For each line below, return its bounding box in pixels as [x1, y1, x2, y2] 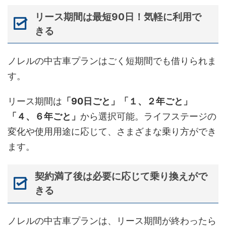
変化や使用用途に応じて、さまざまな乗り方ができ [8, 126, 216, 137]
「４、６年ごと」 [8, 111, 80, 122]
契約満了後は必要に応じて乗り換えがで [34, 171, 207, 183]
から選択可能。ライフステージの [80, 111, 216, 122]
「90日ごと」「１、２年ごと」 [62, 96, 192, 107]
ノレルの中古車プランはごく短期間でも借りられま [8, 55, 216, 67]
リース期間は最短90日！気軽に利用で [34, 11, 201, 23]
